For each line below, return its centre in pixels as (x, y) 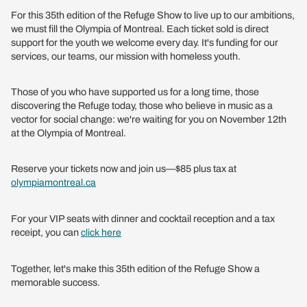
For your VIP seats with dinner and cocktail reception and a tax (143, 218)
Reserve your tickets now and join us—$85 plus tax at (124, 168)
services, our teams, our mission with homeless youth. (126, 56)
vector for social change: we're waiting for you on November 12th (149, 119)
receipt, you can (46, 232)
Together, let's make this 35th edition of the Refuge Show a (135, 268)
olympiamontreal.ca (53, 182)
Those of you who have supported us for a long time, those (135, 91)
